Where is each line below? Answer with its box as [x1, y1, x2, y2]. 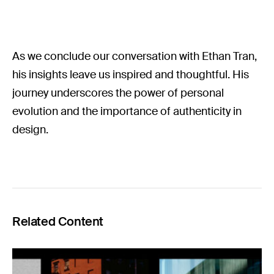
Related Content [12, 213, 103, 229]
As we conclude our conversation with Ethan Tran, [12, 48, 257, 64]
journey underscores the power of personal [12, 85, 224, 100]
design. [12, 122, 48, 137]
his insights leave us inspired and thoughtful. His [12, 67, 250, 82]
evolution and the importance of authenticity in [12, 103, 242, 119]
